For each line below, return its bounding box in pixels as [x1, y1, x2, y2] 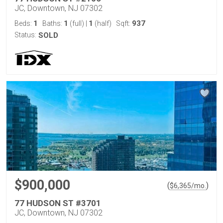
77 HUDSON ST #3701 [14, 198, 101, 208]
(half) [93, 19, 111, 27]
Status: [14, 31, 36, 39]
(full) [68, 19, 86, 27]
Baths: [42, 19, 64, 27]
